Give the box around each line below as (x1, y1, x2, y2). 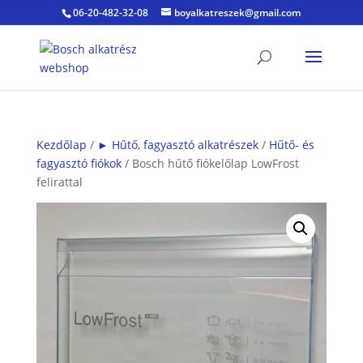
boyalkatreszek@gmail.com (174, 6, 301, 19)
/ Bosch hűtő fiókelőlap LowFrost (121, 156, 299, 171)
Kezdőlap (36, 137, 87, 152)
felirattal (36, 174, 83, 190)
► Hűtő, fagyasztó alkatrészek (96, 137, 258, 152)
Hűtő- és (268, 137, 314, 152)
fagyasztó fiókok (36, 156, 122, 171)
